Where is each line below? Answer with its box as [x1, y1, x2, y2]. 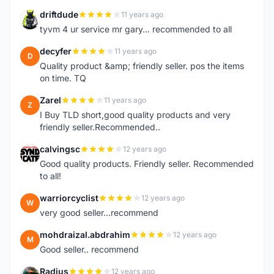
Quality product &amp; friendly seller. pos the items [40, 61, 244, 71]
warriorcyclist [40, 193, 98, 203]
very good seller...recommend [40, 207, 158, 218]
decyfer [40, 46, 72, 56]
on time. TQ [40, 73, 86, 83]
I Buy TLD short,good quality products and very [40, 109, 231, 120]
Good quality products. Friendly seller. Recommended [40, 158, 254, 169]
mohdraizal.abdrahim [40, 229, 130, 240]
